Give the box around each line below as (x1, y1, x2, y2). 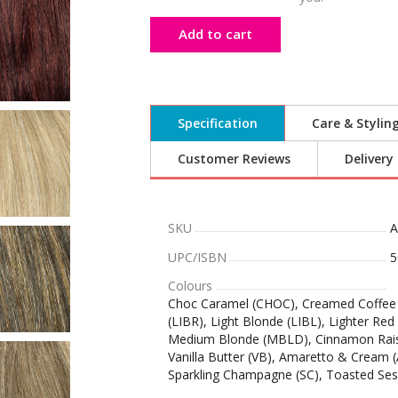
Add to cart (179, 25, 252, 43)
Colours (168, 277, 212, 294)
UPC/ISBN (168, 249, 227, 266)
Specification (178, 115, 258, 131)
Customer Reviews (178, 150, 291, 167)
